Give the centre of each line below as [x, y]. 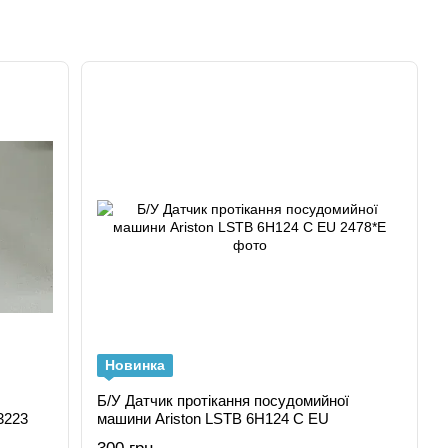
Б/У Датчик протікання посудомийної [223, 400]
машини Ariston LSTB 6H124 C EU [213, 418]
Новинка [135, 365]
